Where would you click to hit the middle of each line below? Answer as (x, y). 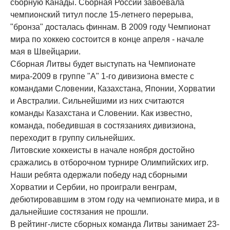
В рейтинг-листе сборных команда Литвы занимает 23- (115, 224)
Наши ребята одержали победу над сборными (99, 175)
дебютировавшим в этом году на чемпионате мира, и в (115, 199)
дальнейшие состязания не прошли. (79, 212)
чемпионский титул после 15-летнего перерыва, (102, 15)
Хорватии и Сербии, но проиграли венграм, (93, 187)
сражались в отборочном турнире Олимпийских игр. (109, 162)
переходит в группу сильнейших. (73, 138)
